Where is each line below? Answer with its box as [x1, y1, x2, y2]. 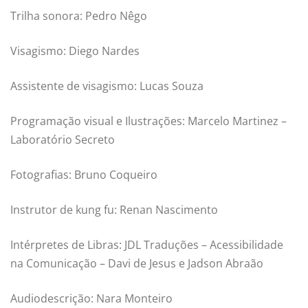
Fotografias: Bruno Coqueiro [10, 167, 157, 183]
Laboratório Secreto [10, 132, 115, 148]
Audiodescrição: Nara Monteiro [10, 291, 173, 307]
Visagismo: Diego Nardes [10, 43, 140, 59]
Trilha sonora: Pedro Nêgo [10, 8, 147, 24]
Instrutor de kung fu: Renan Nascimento [10, 202, 218, 218]
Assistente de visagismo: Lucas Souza [10, 78, 203, 94]
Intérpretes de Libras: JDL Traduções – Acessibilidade [10, 237, 283, 253]
